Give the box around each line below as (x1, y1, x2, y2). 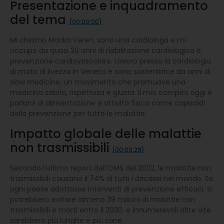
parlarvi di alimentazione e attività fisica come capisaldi (10, 97, 205, 108)
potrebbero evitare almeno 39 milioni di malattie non (10, 194, 195, 204)
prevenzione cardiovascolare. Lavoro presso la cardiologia (10, 55, 211, 66)
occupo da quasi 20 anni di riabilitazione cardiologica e (10, 45, 201, 55)
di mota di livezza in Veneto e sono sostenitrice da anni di (10, 66, 210, 76)
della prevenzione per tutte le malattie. (10, 108, 146, 118)
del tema (10, 11, 69, 28)
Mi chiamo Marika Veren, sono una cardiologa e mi (10, 34, 186, 45)
